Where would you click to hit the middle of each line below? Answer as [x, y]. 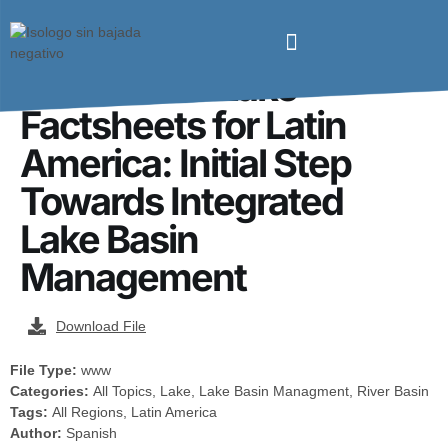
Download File [101, 326]
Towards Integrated [181, 201]
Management [133, 277]
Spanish [91, 433]
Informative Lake [158, 87]
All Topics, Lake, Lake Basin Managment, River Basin [261, 391]
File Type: [45, 370]
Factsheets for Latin [183, 125]
